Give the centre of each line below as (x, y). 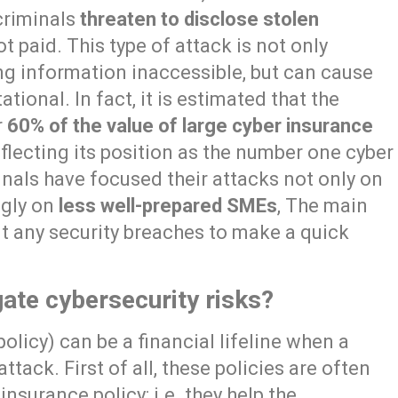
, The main (323, 205)
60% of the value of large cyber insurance (191, 125)
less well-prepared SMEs (168, 205)
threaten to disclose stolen (200, 19)
